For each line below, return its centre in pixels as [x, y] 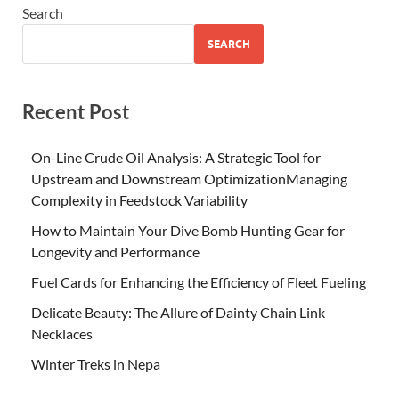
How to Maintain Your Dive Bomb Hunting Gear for [188, 231]
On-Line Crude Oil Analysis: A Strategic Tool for [176, 158]
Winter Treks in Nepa [96, 364]
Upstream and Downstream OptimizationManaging [189, 179]
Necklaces [62, 334]
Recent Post [76, 112]
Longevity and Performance [115, 252]
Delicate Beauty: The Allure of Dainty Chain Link [178, 313]
